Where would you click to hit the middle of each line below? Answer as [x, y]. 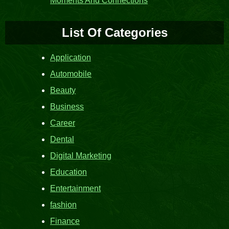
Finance [65, 221]
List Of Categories [114, 32]
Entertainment [75, 188]
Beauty [63, 90]
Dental [62, 139]
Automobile [71, 74]
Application [71, 58]
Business [67, 107]
